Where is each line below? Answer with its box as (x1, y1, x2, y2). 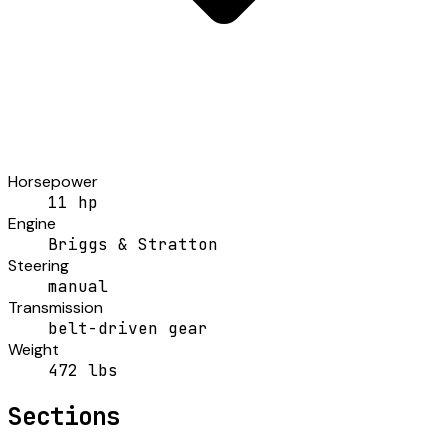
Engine (8, 212, 56, 234)
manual (48, 275, 108, 297)
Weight (8, 338, 59, 360)
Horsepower (8, 170, 98, 192)
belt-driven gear (48, 317, 208, 339)
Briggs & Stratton (48, 233, 218, 255)
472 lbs (48, 359, 118, 381)
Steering (8, 254, 69, 276)
